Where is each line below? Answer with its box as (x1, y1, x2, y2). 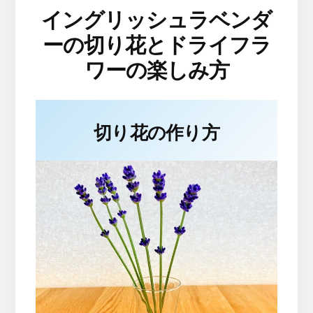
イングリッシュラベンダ (41, 8, 272, 32)
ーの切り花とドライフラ (42, 34, 271, 57)
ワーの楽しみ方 (84, 59, 229, 82)
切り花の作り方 (94, 122, 219, 144)
